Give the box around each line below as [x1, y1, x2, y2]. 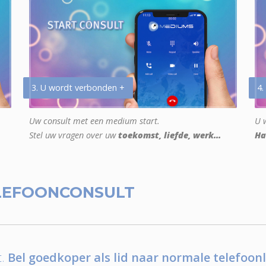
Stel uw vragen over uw [29, 129, 118, 141]
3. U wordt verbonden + [31, 82, 125, 94]
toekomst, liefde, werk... [118, 129, 221, 141]
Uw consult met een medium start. [29, 115, 160, 127]
